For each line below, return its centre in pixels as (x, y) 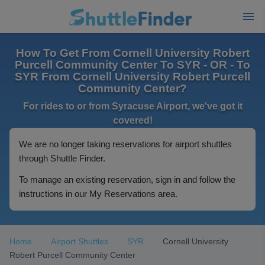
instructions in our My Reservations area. (98, 194)
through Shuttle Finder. (62, 158)
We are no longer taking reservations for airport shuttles (125, 144)
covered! (132, 120)
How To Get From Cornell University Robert (132, 53)
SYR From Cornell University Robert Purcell (132, 77)
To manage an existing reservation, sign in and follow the (127, 180)
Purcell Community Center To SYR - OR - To (132, 65)
